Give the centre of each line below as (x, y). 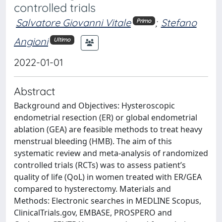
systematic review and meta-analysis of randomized (111, 153)
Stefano (179, 23)
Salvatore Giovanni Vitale (73, 23)
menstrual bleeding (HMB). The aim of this (93, 141)
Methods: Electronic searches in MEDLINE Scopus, (108, 200)
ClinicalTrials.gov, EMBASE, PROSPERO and (93, 212)
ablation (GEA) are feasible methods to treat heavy (108, 129)
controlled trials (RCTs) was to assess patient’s (100, 165)
